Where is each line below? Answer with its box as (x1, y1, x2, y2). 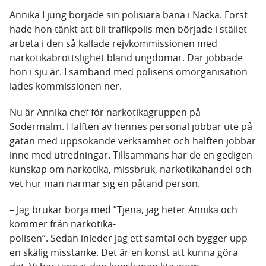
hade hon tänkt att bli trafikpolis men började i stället (9, 23, 247, 36)
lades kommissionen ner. (9, 80, 122, 93)
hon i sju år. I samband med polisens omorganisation (9, 65, 248, 79)
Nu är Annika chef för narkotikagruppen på (9, 106, 201, 119)
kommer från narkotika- (9, 217, 116, 231)
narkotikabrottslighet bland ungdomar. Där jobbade (9, 51, 243, 65)
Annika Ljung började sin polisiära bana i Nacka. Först (9, 8, 248, 22)
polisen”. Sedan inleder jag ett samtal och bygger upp (9, 232, 248, 245)
